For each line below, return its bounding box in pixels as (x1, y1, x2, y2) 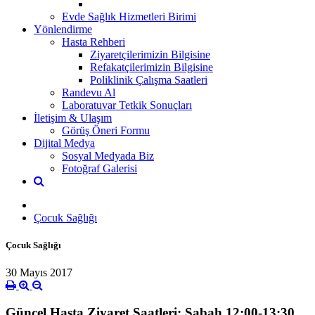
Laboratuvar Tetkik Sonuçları (62, 98, 192, 111)
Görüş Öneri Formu (62, 124, 150, 136)
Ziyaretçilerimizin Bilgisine (90, 48, 210, 60)
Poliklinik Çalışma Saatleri (90, 73, 207, 86)
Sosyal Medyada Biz (62, 149, 154, 162)
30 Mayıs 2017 (6, 266, 72, 279)
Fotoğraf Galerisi (62, 162, 137, 174)
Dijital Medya (34, 136, 95, 149)
